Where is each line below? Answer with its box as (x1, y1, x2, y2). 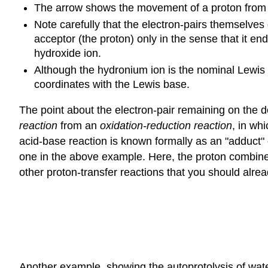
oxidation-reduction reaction (100, 119, 232, 132)
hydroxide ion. (33, 47, 101, 59)
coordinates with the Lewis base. (33, 78, 190, 91)
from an (57, 119, 100, 132)
